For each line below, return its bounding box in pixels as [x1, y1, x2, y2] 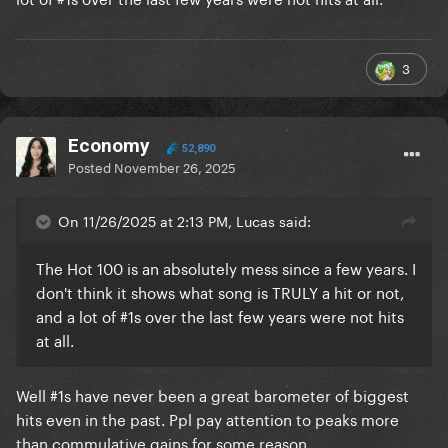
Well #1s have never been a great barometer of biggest [16, 382, 409, 407]
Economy [68, 134, 150, 158]
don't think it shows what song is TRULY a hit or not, [36, 279, 404, 304]
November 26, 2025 [114, 156, 236, 177]
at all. [36, 327, 74, 352]
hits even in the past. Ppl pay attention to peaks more [16, 406, 399, 431]
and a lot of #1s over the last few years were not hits [36, 303, 404, 328]
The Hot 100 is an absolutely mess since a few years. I [36, 255, 416, 280]
